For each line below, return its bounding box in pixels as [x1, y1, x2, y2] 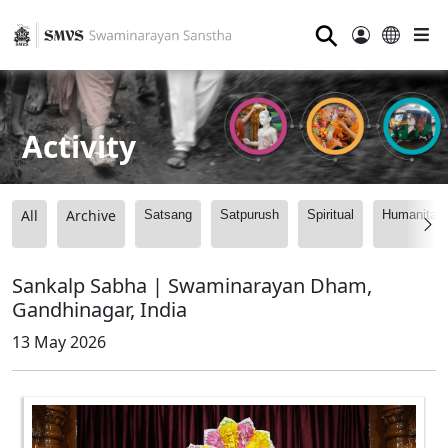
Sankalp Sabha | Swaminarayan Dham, [12, 272, 372, 300]
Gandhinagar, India [12, 296, 187, 324]
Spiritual [307, 207, 354, 223]
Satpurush [220, 207, 279, 223]
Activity [22, 125, 137, 167]
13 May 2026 [12, 331, 106, 354]
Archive [66, 206, 116, 226]
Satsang [144, 207, 192, 223]
